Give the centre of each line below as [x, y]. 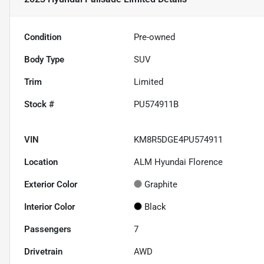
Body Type [44, 59]
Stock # [39, 104]
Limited [149, 82]
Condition [43, 37]
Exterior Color [51, 184]
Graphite [161, 184]
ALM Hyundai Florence [179, 162]
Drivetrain [43, 251]
